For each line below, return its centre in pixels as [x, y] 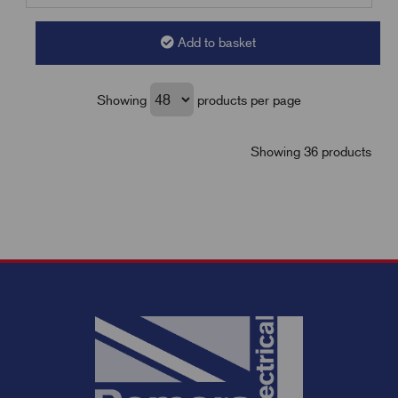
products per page [247, 100]
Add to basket [215, 43]
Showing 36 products [311, 152]
